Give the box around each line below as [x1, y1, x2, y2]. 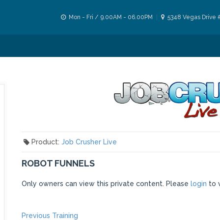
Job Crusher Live [61, 138, 117, 146]
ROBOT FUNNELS [22, 158, 95, 169]
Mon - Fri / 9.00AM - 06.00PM [67, 14, 153, 21]
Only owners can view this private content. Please [22, 180, 191, 188]
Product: [31, 138, 61, 146]
